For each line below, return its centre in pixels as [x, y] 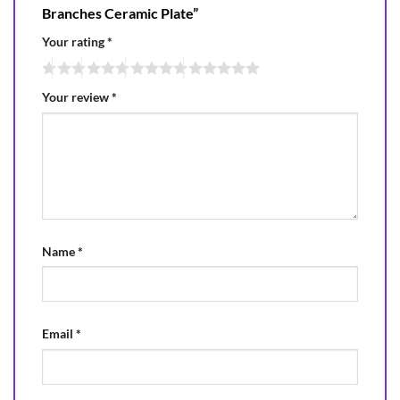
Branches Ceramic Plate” [121, 13]
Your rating [75, 42]
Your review [77, 96]
